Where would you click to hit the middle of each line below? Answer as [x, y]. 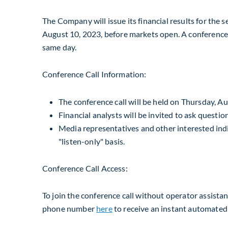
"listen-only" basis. [92, 141]
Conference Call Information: [94, 74]
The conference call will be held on [120, 101]
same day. [60, 47]
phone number [69, 208]
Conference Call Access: [85, 168]
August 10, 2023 [72, 34]
